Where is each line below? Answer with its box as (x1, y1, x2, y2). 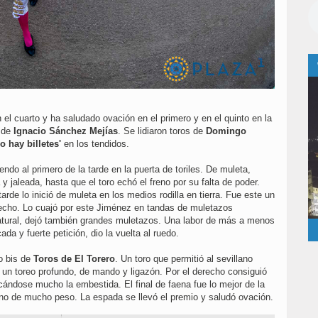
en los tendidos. (61, 138, 132, 150)
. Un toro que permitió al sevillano (115, 253, 253, 265)
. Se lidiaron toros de (118, 126, 206, 137)
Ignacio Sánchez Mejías (13, 126, 118, 137)
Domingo (206, 126, 246, 137)
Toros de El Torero (31, 253, 115, 265)
